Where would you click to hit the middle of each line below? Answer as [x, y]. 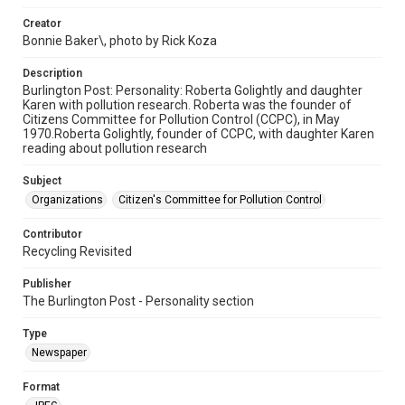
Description [52, 73]
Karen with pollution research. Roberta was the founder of [187, 104]
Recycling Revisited [77, 251]
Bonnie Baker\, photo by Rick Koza [120, 40]
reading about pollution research [115, 148]
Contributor [52, 234]
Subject [42, 180]
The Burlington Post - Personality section [138, 301]
